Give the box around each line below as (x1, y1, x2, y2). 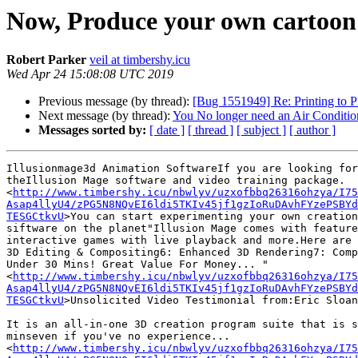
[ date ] (149, 123, 185, 137)
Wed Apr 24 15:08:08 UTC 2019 (6, 67, 173, 82)
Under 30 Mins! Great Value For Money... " (6, 258, 268, 271)
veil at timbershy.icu (89, 53, 190, 67)
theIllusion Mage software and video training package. (6, 174, 345, 187)
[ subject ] (237, 123, 286, 137)
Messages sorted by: (38, 123, 146, 137)
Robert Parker (6, 53, 86, 67)
